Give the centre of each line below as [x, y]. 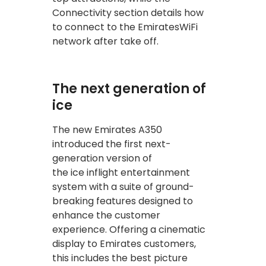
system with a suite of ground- [123, 186]
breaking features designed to [123, 201]
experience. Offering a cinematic [129, 229]
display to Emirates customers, [124, 243]
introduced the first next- [112, 144]
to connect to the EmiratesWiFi [125, 27]
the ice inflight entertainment [121, 172]
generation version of [102, 158]
